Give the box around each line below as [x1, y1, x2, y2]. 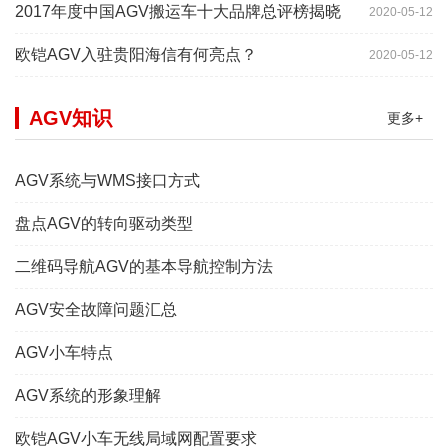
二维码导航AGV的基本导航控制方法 [15, 258, 273, 276]
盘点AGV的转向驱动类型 [15, 215, 193, 233]
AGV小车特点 [15, 344, 113, 362]
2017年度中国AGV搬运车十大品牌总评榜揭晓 [15, 3, 341, 21]
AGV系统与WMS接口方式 [15, 172, 200, 190]
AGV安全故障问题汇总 [15, 301, 177, 319]
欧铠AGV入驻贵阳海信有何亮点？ [15, 46, 257, 64]
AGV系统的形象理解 [15, 387, 161, 405]
